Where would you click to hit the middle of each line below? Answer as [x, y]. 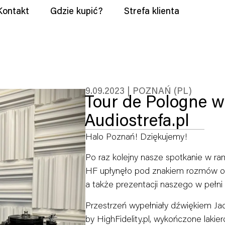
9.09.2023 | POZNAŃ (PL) [139, 90]
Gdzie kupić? [77, 11]
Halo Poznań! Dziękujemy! [137, 136]
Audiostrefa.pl [137, 120]
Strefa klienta [152, 11]
